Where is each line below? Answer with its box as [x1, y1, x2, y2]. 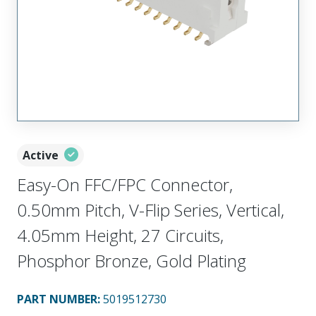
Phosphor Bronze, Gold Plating [17, 249, 246, 272]
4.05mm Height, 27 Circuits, [17, 224, 224, 247]
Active [23, 147, 59, 163]
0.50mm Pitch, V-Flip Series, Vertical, [17, 198, 284, 221]
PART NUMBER [17, 291, 97, 307]
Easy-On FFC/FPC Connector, [17, 173, 233, 196]
